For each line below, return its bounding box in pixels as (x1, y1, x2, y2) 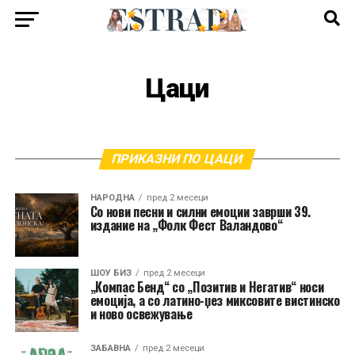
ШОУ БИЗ (90, 268, 132, 278)
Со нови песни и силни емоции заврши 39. (90, 202, 311, 221)
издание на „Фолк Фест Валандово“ (90, 216, 283, 235)
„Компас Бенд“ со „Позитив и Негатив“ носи (90, 277, 324, 296)
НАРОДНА (90, 193, 135, 203)
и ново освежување (90, 304, 193, 323)
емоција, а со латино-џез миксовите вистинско (90, 291, 340, 310)
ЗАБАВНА (90, 343, 131, 353)
